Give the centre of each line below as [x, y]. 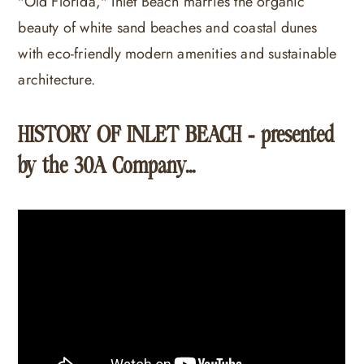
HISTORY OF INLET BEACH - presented [176, 135]
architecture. [56, 79]
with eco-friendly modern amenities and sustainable [178, 53]
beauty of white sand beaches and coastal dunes [168, 27]
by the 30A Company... [107, 166]
